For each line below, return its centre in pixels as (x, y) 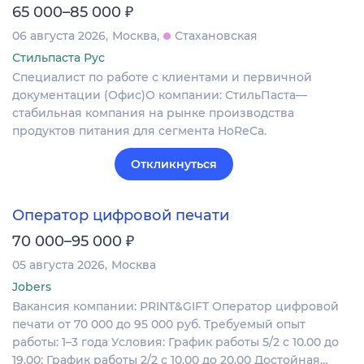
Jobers (32, 286)
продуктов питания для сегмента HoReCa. (139, 130)
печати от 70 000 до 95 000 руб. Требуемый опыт (159, 324)
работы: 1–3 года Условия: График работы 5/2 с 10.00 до (175, 342)
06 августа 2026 (59, 35)
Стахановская (216, 35)
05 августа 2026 (58, 264)
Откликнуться (174, 164)
